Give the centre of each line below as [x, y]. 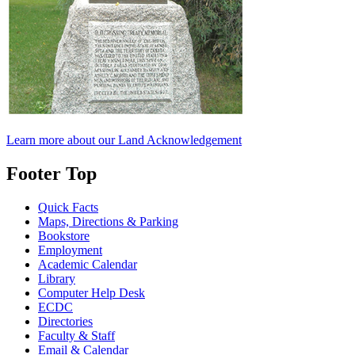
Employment [70, 250]
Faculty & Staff [76, 335]
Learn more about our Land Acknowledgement [124, 139]
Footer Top [52, 173]
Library [57, 278]
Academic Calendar [88, 264]
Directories [65, 321]
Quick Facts [68, 207]
